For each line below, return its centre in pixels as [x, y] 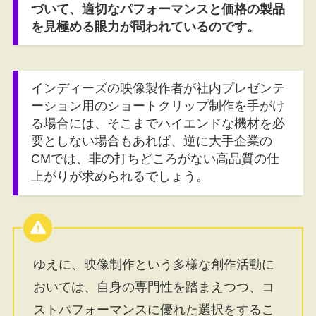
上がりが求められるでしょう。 [120, 177]
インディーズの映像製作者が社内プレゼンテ [158, 89]
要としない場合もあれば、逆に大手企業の [151, 141]
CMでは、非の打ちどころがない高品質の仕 [155, 159]
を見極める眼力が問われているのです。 [145, 26]
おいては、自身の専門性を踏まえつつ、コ [153, 287]
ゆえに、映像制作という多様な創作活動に [153, 265]
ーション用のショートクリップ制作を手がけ [158, 106]
